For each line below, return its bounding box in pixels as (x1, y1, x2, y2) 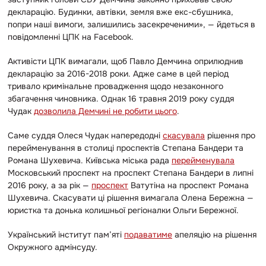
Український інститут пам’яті (8, 229, 124, 240)
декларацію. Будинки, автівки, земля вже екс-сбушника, (8, 6, 233, 17)
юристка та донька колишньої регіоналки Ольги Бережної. (8, 204, 241, 216)
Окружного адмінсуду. (8, 241, 97, 252)
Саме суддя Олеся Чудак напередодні (8, 129, 163, 141)
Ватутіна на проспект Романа (128, 179, 249, 191)
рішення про (205, 129, 255, 141)
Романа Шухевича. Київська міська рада (8, 154, 172, 166)
